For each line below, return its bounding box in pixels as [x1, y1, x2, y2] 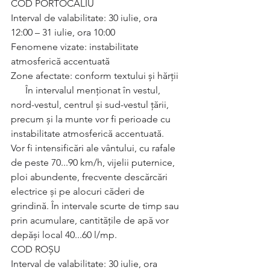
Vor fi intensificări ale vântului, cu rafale [11, 142, 178, 154]
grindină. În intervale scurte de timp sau [11, 200, 181, 212]
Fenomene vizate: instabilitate [11, 41, 141, 52]
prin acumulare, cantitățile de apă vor [11, 215, 171, 226]
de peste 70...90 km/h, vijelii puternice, [11, 157, 177, 168]
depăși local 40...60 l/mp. [11, 229, 117, 240]
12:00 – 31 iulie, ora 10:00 [11, 27, 115, 38]
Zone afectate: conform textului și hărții [11, 70, 178, 81]
